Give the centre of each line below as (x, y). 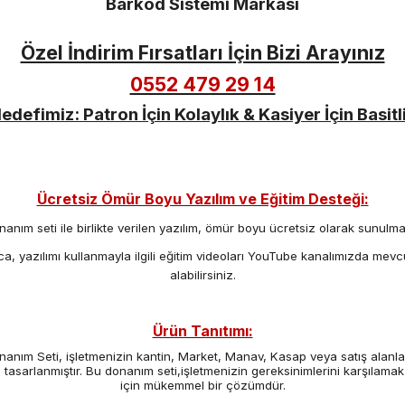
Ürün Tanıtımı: (202, 330)
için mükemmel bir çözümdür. (202, 385)
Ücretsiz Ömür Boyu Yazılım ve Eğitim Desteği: (202, 198)
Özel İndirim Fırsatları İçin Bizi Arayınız (202, 52)
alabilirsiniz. (202, 274)
